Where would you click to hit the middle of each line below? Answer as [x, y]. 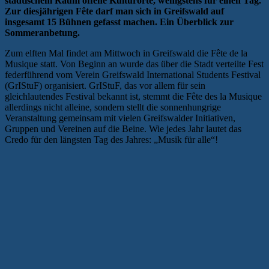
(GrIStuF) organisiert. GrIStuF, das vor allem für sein [105, 86]
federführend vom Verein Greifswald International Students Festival [133, 75]
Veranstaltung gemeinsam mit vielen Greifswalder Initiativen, [120, 118]
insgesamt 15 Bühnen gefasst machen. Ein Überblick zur [119, 22]
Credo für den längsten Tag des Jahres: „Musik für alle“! [111, 140]
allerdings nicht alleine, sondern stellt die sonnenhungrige [113, 107]
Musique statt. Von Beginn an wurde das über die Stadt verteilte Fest [134, 64]
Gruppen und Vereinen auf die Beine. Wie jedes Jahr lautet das [123, 129]
